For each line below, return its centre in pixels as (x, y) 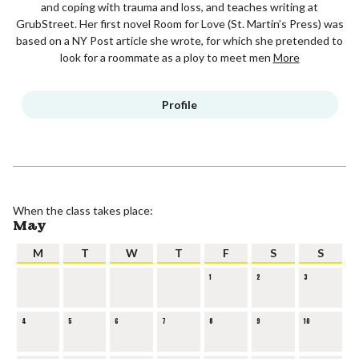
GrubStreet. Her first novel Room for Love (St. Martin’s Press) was (179, 23)
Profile (179, 104)
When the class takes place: (83, 210)
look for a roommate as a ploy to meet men (166, 57)
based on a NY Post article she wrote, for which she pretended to (179, 40)
